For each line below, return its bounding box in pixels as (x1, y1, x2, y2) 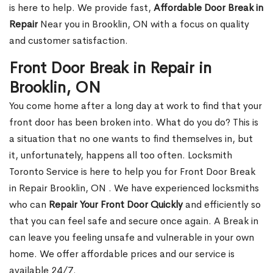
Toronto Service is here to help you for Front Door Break (9, 165, 255, 179)
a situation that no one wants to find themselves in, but (9, 132, 253, 146)
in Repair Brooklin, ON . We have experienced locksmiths (9, 182, 259, 195)
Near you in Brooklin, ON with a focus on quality (38, 18, 249, 31)
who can (9, 198, 49, 211)
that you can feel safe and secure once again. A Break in (9, 214, 258, 228)
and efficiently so (183, 198, 261, 211)
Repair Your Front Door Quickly (49, 198, 183, 211)
